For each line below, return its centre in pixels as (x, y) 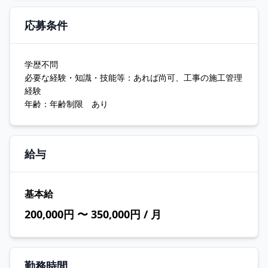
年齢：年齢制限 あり (66, 104)
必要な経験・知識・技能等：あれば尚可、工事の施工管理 (133, 77)
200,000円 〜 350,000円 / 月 (93, 214)
